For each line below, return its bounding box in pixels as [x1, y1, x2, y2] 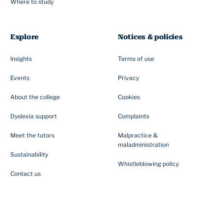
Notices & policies [118, 33, 183, 41]
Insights [10, 55, 32, 63]
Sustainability [10, 151, 48, 159]
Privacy [118, 74, 139, 82]
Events [10, 74, 29, 82]
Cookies [118, 93, 140, 101]
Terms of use [118, 55, 154, 63]
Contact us [10, 170, 41, 178]
